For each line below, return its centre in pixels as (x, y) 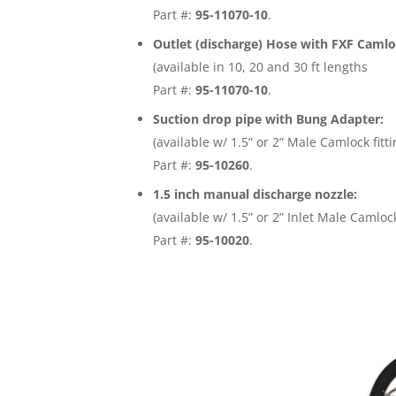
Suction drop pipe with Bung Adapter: (269, 119)
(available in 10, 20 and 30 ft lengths (261, 67)
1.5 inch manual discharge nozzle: (255, 194)
